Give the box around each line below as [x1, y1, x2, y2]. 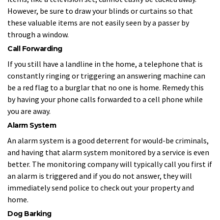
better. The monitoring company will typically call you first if [7, 159, 212, 169]
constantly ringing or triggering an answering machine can [7, 70, 205, 81]
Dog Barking [7, 209, 52, 219]
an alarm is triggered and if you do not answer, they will [7, 170, 192, 181]
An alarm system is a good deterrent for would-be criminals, [7, 135, 209, 145]
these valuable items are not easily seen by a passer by [7, 17, 189, 27]
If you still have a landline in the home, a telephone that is [7, 58, 203, 69]
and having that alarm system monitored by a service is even [7, 147, 209, 157]
